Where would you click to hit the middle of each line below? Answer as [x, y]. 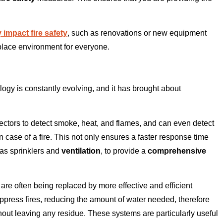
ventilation [81, 151]
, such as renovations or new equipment [137, 33]
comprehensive [177, 151]
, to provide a [124, 151]
